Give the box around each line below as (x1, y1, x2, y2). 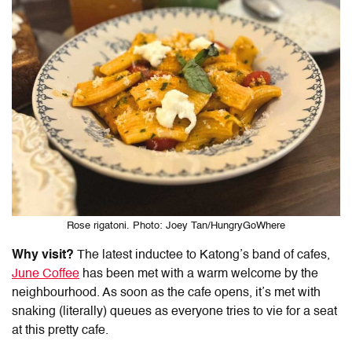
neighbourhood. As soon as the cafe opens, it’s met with (12, 286, 321, 299)
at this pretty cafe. (12, 324, 112, 337)
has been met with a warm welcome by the (79, 267, 318, 280)
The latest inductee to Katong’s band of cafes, (77, 248, 330, 262)
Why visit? (12, 248, 77, 262)
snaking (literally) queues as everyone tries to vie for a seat (12, 305, 337, 318)
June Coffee (12, 267, 79, 280)
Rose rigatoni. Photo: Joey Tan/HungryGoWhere (67, 220, 285, 231)
